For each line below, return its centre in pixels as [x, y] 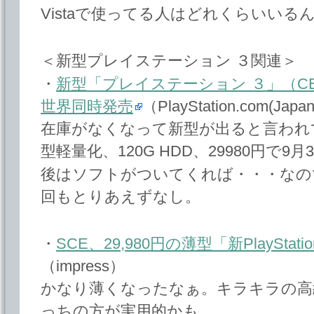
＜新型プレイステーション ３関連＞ [169, 60]
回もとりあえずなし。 [121, 197]
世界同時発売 [87, 106]
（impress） [83, 266]
